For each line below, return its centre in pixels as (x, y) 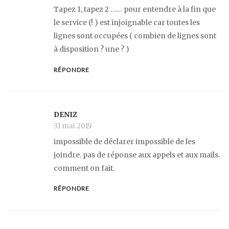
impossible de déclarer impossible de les (124, 141)
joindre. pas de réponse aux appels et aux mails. (137, 155)
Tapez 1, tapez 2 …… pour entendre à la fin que (135, 9)
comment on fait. (84, 168)
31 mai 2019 (73, 126)
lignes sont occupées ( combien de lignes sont (135, 36)
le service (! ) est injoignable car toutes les (127, 23)
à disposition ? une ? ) (91, 49)
